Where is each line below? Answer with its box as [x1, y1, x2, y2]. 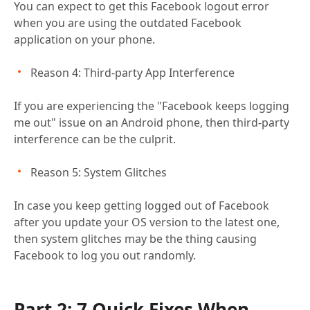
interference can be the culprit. [14, 131, 176, 147]
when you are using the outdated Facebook [14, 15, 241, 31]
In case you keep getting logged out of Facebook [14, 198, 269, 214]
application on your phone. [14, 32, 155, 48]
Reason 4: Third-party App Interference [30, 65, 235, 81]
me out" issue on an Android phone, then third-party [14, 115, 289, 131]
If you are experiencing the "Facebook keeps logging [14, 98, 289, 114]
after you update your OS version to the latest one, [14, 215, 280, 230]
